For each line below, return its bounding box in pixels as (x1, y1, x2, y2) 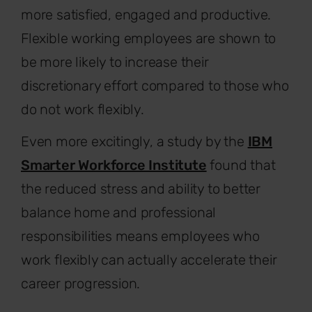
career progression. (21, 274, 141, 292)
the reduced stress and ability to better (21, 180, 260, 197)
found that (206, 156, 276, 173)
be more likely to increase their (21, 53, 209, 70)
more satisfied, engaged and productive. (21, 6, 272, 23)
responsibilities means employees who (21, 227, 260, 244)
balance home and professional (21, 203, 217, 221)
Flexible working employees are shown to (21, 29, 276, 47)
